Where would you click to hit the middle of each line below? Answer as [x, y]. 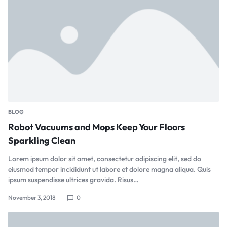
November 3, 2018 [32, 198]
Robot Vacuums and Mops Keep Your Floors [97, 127]
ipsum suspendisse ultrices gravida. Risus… [73, 180]
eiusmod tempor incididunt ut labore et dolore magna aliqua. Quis [109, 169]
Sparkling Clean [42, 141]
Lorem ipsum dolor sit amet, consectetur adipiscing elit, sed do [105, 159]
